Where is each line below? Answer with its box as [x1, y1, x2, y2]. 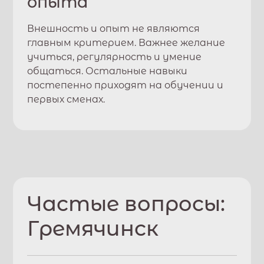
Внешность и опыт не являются [27, 23, 200, 34]
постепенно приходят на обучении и [27, 80, 224, 91]
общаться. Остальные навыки [27, 65, 188, 77]
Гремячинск [27, 216, 159, 241]
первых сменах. [27, 94, 105, 105]
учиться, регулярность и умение [27, 51, 202, 62]
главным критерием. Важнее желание [27, 37, 226, 48]
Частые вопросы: [27, 191, 226, 216]
